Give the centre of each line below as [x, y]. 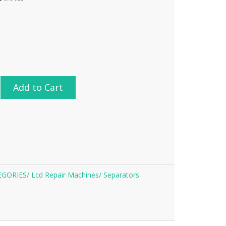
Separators [121, 175]
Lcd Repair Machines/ [67, 175]
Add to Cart [38, 87]
